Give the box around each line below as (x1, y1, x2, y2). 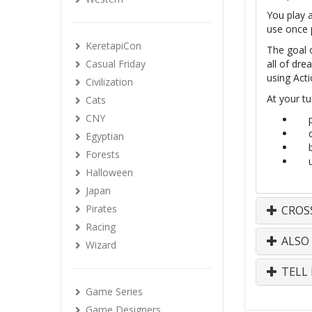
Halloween (86, 166, 133, 179)
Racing (86, 220, 116, 233)
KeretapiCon (86, 39, 141, 52)
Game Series (86, 285, 143, 298)
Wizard (86, 238, 116, 251)
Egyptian (86, 130, 124, 143)
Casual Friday (86, 57, 146, 70)
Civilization (86, 75, 133, 88)
